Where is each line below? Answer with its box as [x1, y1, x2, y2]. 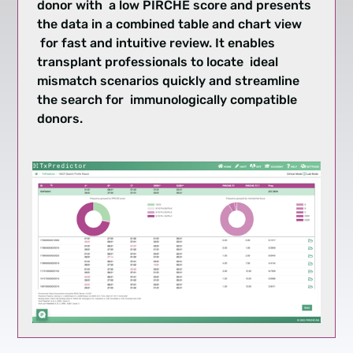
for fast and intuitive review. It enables [37, 35, 276, 51]
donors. [37, 111, 84, 127]
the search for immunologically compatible [37, 92, 298, 108]
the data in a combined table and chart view [37, 17, 303, 32]
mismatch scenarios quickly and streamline [37, 73, 300, 89]
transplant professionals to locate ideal [37, 54, 279, 70]
